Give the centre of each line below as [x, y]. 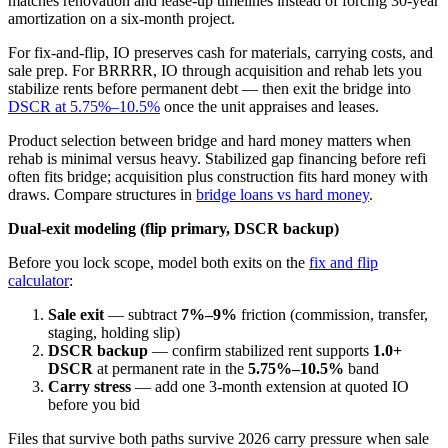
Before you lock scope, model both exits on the [158, 263]
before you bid [94, 405]
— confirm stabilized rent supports [260, 351]
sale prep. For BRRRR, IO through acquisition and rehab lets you [215, 71]
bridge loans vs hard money [282, 195]
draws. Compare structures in [102, 195]
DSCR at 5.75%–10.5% [84, 107]
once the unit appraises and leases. [269, 107]
